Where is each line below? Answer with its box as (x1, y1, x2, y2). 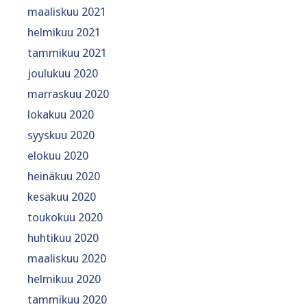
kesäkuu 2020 (27, 189, 96, 204)
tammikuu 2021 (27, 45, 107, 60)
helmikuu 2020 (27, 271, 101, 286)
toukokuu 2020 (27, 210, 103, 224)
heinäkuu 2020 (27, 169, 100, 183)
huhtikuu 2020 (27, 230, 99, 245)
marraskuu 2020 (27, 86, 109, 101)
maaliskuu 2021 (27, 4, 106, 19)
